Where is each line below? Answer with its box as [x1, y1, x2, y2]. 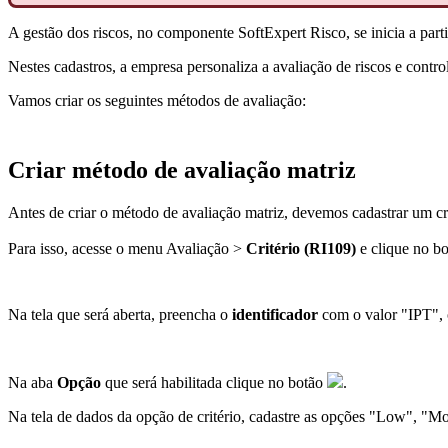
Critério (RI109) [246, 240, 356, 258]
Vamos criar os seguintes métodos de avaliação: [8, 92, 306, 110]
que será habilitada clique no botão [101, 374, 327, 392]
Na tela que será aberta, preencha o [8, 306, 232, 324]
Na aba [8, 374, 57, 392]
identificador [232, 306, 318, 324]
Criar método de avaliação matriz [8, 157, 356, 184]
